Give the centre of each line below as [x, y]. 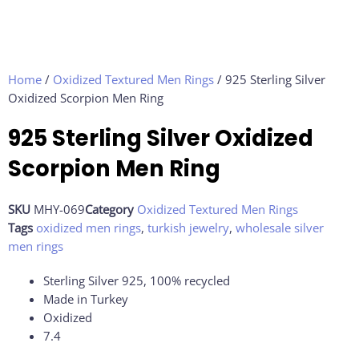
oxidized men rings [89, 228]
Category [109, 210]
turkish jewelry [188, 228]
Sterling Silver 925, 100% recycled [136, 281]
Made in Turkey [85, 299]
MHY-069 [59, 210]
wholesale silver [280, 228]
